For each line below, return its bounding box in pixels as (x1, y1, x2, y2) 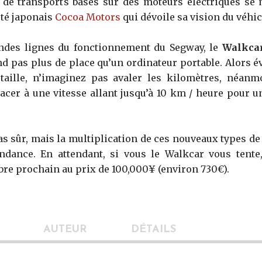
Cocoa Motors (55, 11, 120, 23)
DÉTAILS (130, 223, 176, 235)
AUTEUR (43, 223, 87, 235)
